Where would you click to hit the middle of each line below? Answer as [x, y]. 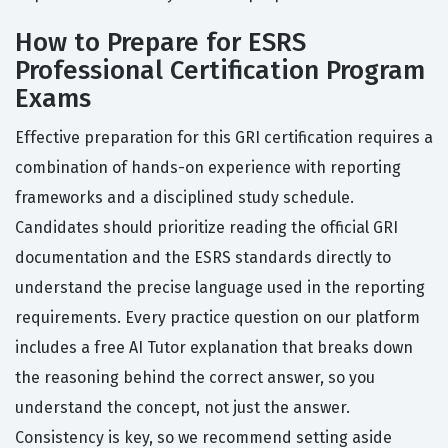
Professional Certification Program [220, 71]
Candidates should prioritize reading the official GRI [206, 228]
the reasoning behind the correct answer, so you [195, 378]
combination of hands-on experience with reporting [208, 168]
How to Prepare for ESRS [160, 43]
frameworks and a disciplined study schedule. [184, 198]
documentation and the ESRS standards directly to [203, 258]
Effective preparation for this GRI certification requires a [224, 138]
